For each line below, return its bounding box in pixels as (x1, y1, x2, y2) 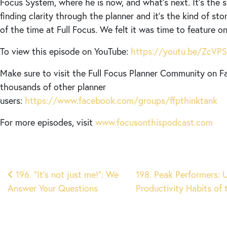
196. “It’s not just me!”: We (13, 168, 119, 180)
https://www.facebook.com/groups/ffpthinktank (25, 94, 217, 106)
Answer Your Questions (8, 182, 98, 194)
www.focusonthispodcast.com (95, 116, 213, 128)
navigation (7, 185, 80, 207)
